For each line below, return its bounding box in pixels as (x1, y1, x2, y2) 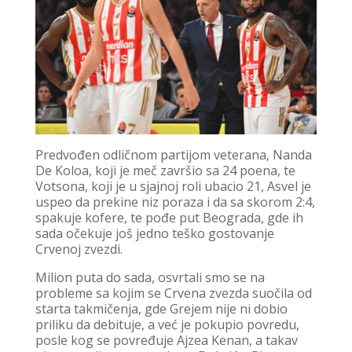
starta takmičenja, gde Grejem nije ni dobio (35, 300, 288, 318)
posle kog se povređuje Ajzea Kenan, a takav (35, 332, 298, 350)
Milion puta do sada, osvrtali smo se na (35, 269, 265, 287)
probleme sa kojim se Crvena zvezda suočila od (35, 284, 312, 302)
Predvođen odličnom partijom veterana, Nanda (35, 146, 312, 164)
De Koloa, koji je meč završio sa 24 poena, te (35, 162, 295, 180)
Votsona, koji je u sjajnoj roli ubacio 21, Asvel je (35, 178, 311, 196)
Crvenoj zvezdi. (35, 240, 123, 258)
